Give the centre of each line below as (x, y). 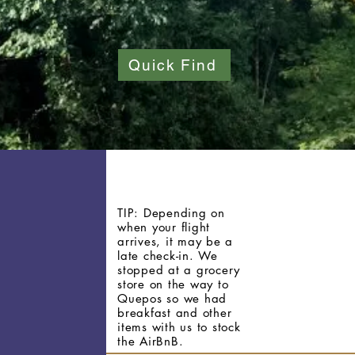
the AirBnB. (151, 341)
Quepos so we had (172, 298)
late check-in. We (168, 256)
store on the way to (173, 284)
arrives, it (147, 241)
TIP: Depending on (171, 213)
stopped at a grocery (179, 270)
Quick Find (173, 65)
